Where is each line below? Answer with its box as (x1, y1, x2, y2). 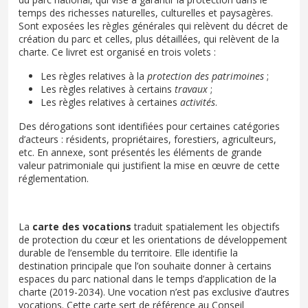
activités (180, 95, 215, 109)
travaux (175, 82, 210, 96)
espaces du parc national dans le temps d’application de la (19, 272, 276, 285)
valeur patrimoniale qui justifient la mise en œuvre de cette (19, 158, 280, 172)
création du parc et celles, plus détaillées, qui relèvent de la (19, 32, 279, 45)
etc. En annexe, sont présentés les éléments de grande (19, 145, 262, 159)
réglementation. (19, 171, 89, 185)
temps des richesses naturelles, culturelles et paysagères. (19, 5, 273, 19)
